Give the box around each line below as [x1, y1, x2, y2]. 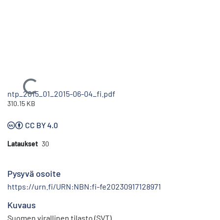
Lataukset [7, 139, 38, 148]
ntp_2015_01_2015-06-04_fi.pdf [7, 88, 115, 98]
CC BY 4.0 [25, 120, 58, 130]
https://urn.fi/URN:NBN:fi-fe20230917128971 [7, 181, 161, 191]
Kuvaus [7, 199, 36, 210]
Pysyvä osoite [7, 167, 61, 179]
